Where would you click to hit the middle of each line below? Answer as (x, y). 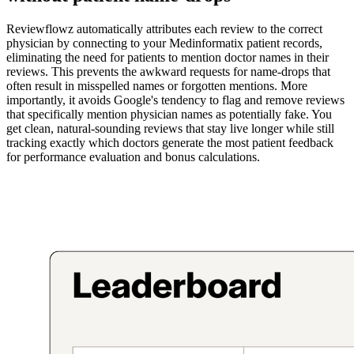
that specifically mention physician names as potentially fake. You (169, 115)
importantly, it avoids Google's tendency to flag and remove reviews (175, 100)
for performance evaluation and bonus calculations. (133, 157)
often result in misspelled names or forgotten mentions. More (157, 86)
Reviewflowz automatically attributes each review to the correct (164, 29)
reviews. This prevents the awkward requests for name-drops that (168, 72)
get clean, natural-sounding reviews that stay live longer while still (170, 129)
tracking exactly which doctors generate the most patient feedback (170, 143)
